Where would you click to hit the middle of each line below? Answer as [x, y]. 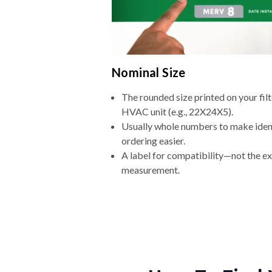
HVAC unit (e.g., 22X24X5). [177, 112]
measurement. [151, 170]
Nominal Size [149, 73]
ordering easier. [153, 141]
